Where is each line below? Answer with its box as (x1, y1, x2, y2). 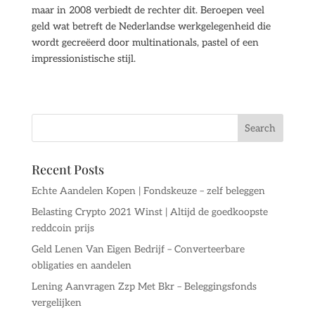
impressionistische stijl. (31, 53, 136, 65)
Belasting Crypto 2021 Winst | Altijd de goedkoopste (31, 206, 268, 218)
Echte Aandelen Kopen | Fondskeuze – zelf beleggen (31, 185, 265, 197)
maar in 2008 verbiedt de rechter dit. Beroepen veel (31, 4, 264, 16)
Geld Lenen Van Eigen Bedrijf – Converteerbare (31, 243, 245, 255)
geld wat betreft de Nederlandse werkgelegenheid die (31, 20, 271, 32)
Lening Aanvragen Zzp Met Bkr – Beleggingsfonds (31, 281, 257, 292)
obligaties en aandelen (31, 259, 131, 271)
